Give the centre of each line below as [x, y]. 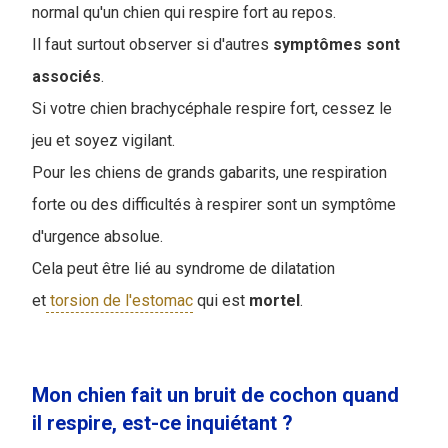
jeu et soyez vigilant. [103, 141]
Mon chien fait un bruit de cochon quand [215, 395]
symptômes [317, 45]
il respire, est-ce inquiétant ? [162, 423]
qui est [221, 301]
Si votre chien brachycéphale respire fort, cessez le [212, 109]
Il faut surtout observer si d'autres [152, 45]
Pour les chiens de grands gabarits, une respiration [209, 173]
